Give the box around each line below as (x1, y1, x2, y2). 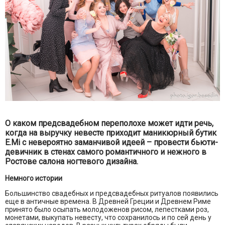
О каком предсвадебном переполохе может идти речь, (5, 118, 213, 128)
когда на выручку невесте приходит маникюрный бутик (5, 128, 216, 138)
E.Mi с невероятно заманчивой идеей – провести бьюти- (5, 137, 218, 147)
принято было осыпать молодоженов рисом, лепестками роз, (5, 205, 209, 213)
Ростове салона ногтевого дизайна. (5, 156, 138, 166)
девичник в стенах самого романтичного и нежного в (5, 147, 206, 157)
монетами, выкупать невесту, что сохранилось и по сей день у (5, 213, 211, 221)
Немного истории (5, 174, 62, 182)
